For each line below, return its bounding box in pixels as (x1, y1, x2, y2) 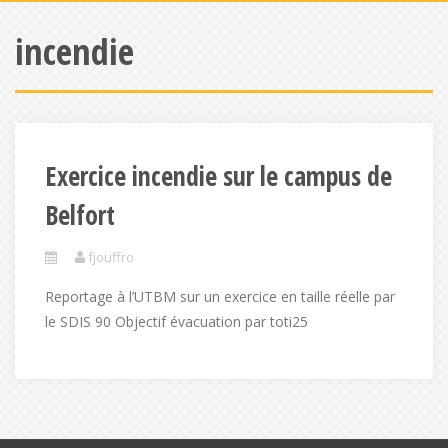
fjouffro (88, 248, 134, 266)
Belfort (45, 197, 115, 233)
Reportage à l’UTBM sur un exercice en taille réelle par (45, 287, 395, 306)
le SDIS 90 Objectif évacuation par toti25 (45, 312, 308, 331)
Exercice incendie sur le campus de (45, 158, 392, 194)
